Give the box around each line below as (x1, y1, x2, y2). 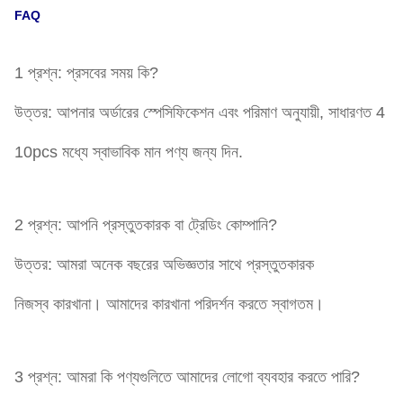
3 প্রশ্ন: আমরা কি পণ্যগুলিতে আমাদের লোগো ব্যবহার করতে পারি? (14, 367, 360, 386)
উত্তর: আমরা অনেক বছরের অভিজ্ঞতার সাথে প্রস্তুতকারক (14, 255, 314, 273)
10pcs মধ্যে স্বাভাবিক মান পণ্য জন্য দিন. (14, 142, 243, 161)
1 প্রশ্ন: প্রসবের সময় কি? (14, 63, 158, 82)
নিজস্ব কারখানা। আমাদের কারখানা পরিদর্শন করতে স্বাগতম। (14, 294, 324, 313)
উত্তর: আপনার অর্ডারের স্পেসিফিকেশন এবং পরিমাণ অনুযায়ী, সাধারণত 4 (14, 103, 385, 121)
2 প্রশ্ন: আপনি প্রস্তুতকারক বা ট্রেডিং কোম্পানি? (14, 215, 277, 234)
